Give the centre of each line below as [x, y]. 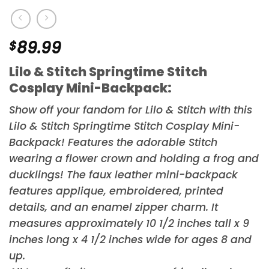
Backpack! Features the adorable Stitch [113, 143]
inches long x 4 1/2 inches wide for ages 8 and [130, 240]
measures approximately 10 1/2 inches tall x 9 [129, 224]
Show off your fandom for [77, 110]
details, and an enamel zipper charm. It [113, 207]
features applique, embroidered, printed [116, 191]
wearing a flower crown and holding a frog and [134, 159]
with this [229, 110]
